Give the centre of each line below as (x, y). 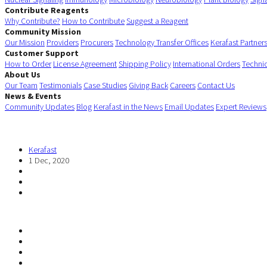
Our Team (21, 85)
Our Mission (25, 42)
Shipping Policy (145, 63)
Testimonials (60, 85)
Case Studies (105, 85)
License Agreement (85, 63)
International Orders (207, 63)
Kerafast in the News (128, 106)
